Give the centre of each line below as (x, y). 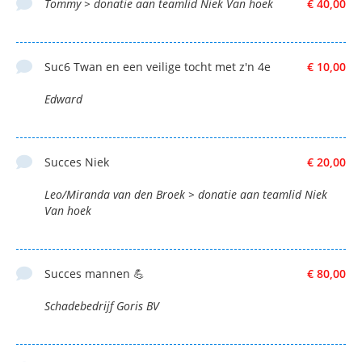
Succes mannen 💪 (95, 273)
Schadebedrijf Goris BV (102, 305)
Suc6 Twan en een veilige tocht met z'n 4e (158, 66)
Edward (63, 99)
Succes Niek (77, 162)
